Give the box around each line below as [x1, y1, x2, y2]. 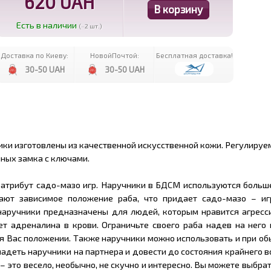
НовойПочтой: [90, 51, 139, 59]
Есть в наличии [16, 19, 77, 30]
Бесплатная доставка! [155, 51, 233, 59]
